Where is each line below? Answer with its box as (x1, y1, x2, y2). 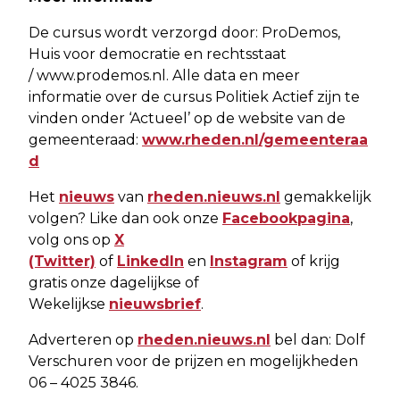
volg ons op (29, 230, 114, 248)
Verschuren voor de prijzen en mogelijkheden (29, 352, 358, 370)
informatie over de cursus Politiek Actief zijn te (29, 87, 360, 105)
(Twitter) (29, 252, 96, 270)
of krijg (287, 252, 340, 270)
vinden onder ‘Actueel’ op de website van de (29, 109, 346, 127)
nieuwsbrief (109, 295, 201, 312)
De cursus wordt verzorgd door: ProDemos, (29, 23, 340, 41)
